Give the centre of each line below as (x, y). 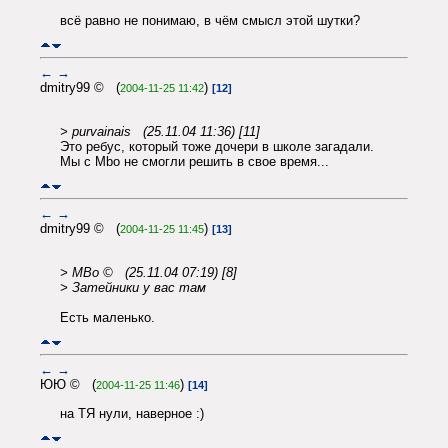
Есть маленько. (107, 317)
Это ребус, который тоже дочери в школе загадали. (217, 146)
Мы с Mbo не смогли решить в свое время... (194, 161)
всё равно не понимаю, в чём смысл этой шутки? (210, 20)
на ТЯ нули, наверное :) (132, 413)
